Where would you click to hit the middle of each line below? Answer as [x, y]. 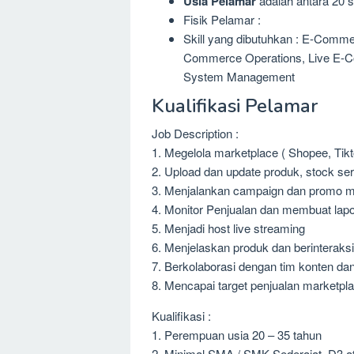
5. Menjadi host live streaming [228, 228]
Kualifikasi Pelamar [235, 105]
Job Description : [195, 133]
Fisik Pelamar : [222, 19]
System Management [239, 76]
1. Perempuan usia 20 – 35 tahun [237, 334]
